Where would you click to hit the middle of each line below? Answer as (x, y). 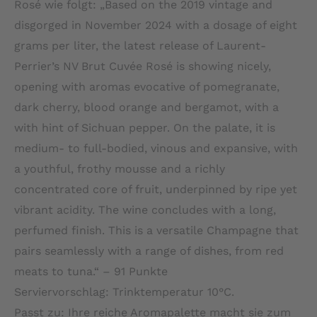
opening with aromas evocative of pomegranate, (147, 86)
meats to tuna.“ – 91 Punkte (91, 271)
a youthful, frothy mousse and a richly (120, 168)
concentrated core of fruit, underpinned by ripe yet (156, 189)
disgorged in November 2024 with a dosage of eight (156, 25)
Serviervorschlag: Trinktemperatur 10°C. (124, 292)
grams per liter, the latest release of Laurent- (140, 45)
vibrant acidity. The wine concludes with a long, (145, 209)
